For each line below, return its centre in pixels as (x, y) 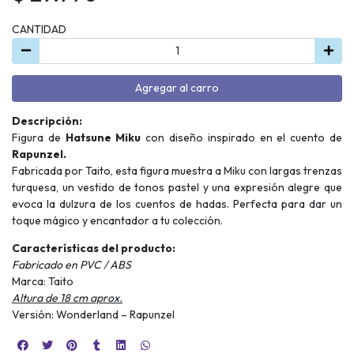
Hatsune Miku (105, 137)
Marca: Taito (43, 281)
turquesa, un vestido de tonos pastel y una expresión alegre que (177, 187)
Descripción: (47, 121)
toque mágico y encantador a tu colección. (117, 220)
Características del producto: (94, 248)
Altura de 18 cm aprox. (67, 298)
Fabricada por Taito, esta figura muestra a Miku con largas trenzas (177, 170)
